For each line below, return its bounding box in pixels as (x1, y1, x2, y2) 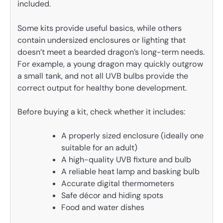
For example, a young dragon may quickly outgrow (17, 58, 203, 69)
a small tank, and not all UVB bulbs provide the (17, 70, 188, 81)
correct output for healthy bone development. (17, 82, 187, 93)
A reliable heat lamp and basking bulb (61, 166, 200, 177)
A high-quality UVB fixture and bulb (61, 154, 191, 165)
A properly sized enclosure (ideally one (61, 130, 204, 141)
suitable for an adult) (61, 142, 137, 153)
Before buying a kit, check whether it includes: (17, 106, 185, 117)
